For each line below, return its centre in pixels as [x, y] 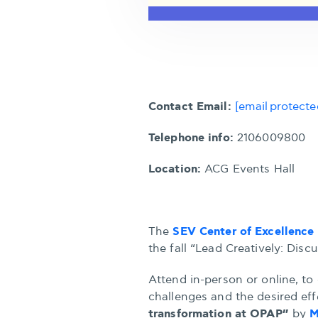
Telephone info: [193, 138]
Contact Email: [190, 106]
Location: [177, 169]
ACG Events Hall [251, 169]
